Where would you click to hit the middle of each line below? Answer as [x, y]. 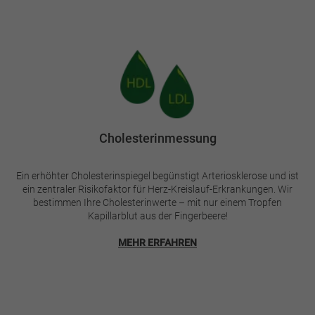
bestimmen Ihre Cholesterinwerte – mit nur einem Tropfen [157, 202]
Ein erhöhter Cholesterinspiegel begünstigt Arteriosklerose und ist [157, 175]
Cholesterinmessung [157, 138]
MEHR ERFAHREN [157, 242]
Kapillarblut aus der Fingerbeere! [157, 216]
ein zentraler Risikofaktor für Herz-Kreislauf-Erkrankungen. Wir [157, 189]
